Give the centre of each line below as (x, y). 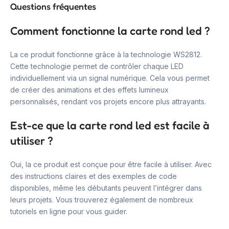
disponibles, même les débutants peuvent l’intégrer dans (106, 188)
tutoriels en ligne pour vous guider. (69, 211)
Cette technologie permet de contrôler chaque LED (97, 66)
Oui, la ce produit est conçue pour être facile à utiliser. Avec (111, 164)
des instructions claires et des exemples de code (94, 176)
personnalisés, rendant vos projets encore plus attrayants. (108, 101)
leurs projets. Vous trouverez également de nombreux (102, 199)
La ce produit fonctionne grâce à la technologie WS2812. (106, 54)
